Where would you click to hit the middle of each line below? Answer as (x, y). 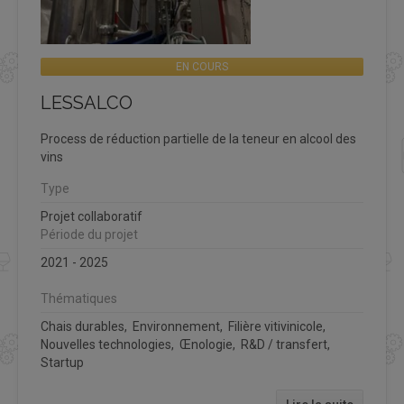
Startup (62, 363)
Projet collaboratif (92, 217)
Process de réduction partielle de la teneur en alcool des (198, 139)
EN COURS (202, 67)
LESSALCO (87, 103)
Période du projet (89, 235)
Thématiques (79, 299)
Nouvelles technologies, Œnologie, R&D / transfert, (187, 345)
